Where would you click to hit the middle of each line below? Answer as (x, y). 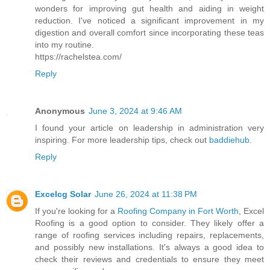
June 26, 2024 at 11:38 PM (146, 194)
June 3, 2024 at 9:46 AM (135, 111)
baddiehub (229, 140)
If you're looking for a (76, 211)
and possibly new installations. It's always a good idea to (149, 247)
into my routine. (64, 45)
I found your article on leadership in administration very (149, 128)
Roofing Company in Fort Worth (178, 211)
